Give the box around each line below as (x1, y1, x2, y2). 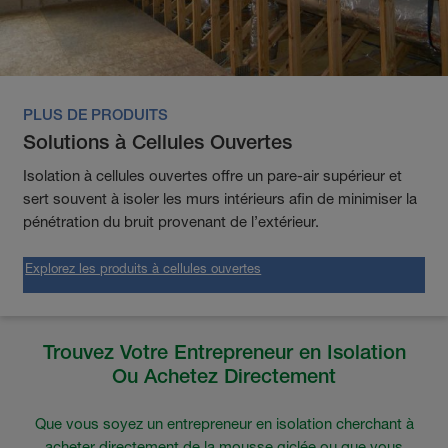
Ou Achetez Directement (112, 363, 336, 388)
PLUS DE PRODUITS (23, 105, 169, 124)
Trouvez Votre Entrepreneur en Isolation (42, 339, 406, 364)
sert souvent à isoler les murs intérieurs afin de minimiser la (23, 188, 418, 208)
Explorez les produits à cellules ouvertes (25, 259, 262, 276)
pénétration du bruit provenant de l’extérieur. (23, 211, 320, 231)
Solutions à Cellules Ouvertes (23, 129, 293, 154)
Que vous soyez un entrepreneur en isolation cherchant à (34, 413, 414, 433)
